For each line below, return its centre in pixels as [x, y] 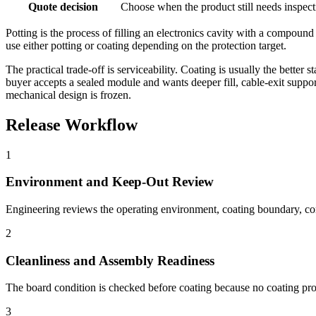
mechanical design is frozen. [68, 95]
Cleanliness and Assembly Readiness [110, 260]
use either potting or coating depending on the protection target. [146, 45]
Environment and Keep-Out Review [110, 182]
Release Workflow [72, 124]
